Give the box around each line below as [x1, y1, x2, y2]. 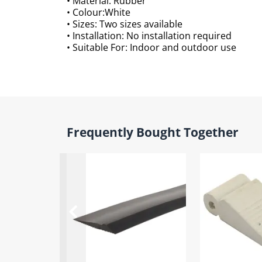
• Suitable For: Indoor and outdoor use [67, 40, 236, 54]
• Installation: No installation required [67, 29, 232, 42]
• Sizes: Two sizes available [67, 17, 182, 30]
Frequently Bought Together [67, 123, 239, 140]
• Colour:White [67, 5, 130, 19]
